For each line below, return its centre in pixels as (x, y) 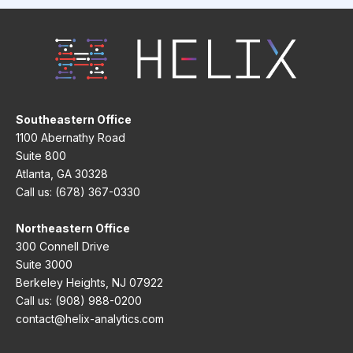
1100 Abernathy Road (71, 137)
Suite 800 (41, 155)
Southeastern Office (74, 119)
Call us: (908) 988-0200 (79, 300)
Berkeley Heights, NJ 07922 (89, 282)
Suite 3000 (44, 264)
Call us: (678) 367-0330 (78, 191)
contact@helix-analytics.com (90, 318)
